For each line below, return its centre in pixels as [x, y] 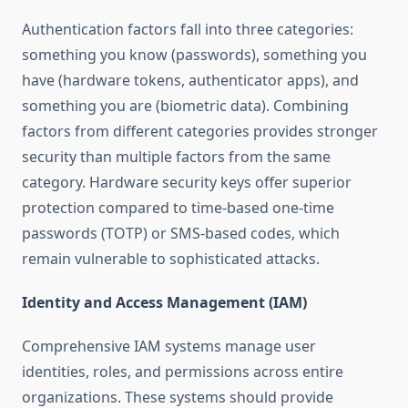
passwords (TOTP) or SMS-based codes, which [181, 234]
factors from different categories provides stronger [200, 132]
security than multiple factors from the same [176, 157]
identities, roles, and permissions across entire [183, 372]
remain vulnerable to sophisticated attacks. [171, 259]
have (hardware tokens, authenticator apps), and [190, 81]
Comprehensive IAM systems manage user [169, 347]
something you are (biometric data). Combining [185, 106]
